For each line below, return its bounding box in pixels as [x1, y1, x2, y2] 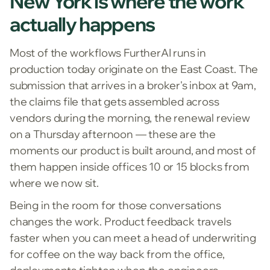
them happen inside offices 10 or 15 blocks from [10, 160, 250, 174]
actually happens [10, 12, 155, 37]
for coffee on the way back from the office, [10, 247, 225, 262]
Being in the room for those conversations [10, 198, 221, 213]
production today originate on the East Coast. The [10, 62, 259, 77]
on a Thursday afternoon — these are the [10, 127, 216, 142]
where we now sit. [10, 176, 99, 190]
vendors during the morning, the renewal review [10, 111, 250, 125]
